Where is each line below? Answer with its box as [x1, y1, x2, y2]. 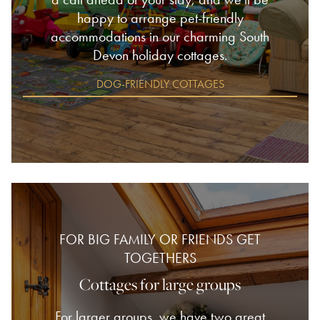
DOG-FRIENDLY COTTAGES [96, 76, 224, 91]
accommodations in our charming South [51, 27, 269, 45]
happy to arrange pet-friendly [76, 9, 244, 26]
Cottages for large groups [79, 273, 241, 295]
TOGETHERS [124, 249, 196, 266]
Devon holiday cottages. [92, 46, 228, 64]
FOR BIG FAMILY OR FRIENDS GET [59, 230, 261, 248]
